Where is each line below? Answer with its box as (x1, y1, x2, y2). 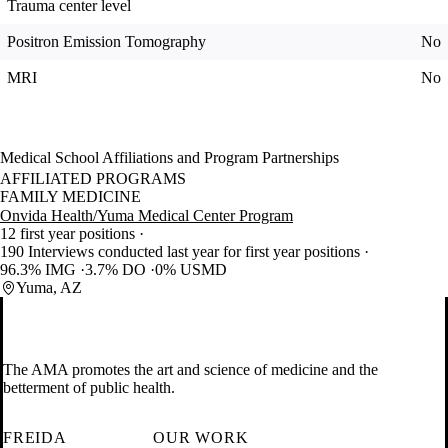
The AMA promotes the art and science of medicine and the (3, 361, 378, 379)
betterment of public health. (3, 379, 175, 397)
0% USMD (155, 261, 227, 279)
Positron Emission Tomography (7, 33, 206, 51)
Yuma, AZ (16, 279, 82, 297)
